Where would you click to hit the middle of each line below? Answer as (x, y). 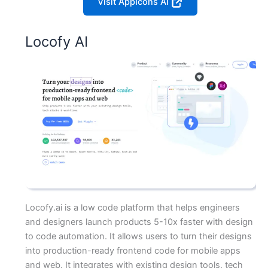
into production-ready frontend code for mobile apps (133, 251)
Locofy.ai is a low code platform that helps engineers (132, 208)
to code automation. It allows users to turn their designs (138, 237)
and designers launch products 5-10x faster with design (139, 222)
